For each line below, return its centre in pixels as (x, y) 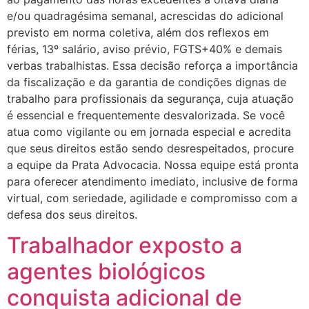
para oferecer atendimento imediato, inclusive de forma (152, 181)
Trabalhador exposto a (124, 246)
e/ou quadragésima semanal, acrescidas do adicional (145, 16)
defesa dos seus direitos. (72, 214)
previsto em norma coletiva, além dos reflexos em (138, 32)
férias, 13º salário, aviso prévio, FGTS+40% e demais (144, 49)
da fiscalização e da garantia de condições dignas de (147, 82)
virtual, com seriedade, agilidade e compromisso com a (152, 198)
